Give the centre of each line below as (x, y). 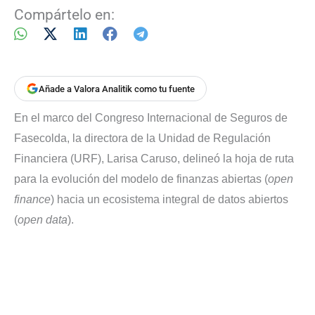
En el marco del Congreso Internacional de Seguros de (151, 118)
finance (32, 200)
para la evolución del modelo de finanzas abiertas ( (141, 179)
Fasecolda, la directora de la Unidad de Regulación (142, 139)
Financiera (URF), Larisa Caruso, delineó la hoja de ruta (154, 159)
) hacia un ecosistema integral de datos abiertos (169, 200)
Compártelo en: (64, 15)
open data (43, 220)
